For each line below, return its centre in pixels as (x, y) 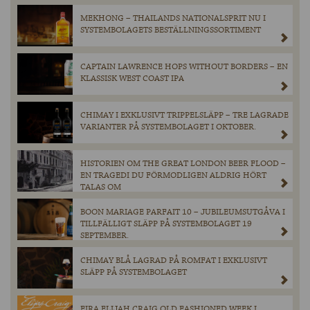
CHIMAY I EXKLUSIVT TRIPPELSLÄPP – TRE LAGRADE (184, 116)
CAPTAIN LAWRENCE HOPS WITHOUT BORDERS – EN (184, 67)
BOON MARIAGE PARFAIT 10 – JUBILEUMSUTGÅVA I (183, 212)
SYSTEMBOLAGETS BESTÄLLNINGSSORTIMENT (171, 30)
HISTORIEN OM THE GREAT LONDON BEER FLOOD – (183, 164)
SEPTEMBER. (104, 236)
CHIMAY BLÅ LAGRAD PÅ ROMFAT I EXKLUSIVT (174, 261)
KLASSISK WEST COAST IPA (132, 79)
